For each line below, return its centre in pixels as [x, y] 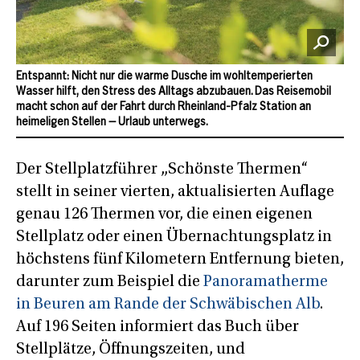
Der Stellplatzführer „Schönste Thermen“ [162, 169]
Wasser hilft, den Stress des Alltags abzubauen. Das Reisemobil [174, 92]
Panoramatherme [266, 282]
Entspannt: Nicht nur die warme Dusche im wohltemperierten [164, 77]
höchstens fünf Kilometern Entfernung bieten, [180, 259]
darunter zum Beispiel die [110, 282]
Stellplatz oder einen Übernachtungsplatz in [174, 237]
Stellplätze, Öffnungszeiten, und [131, 349]
